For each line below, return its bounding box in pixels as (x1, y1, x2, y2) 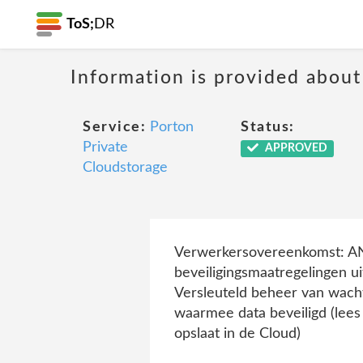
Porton (150, 120, 194, 135)
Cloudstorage (83, 160, 168, 175)
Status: (241, 120, 295, 135)
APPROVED (262, 143, 327, 154)
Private (83, 140, 128, 155)
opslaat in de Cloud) (173, 327, 301, 341)
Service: (83, 120, 146, 135)
